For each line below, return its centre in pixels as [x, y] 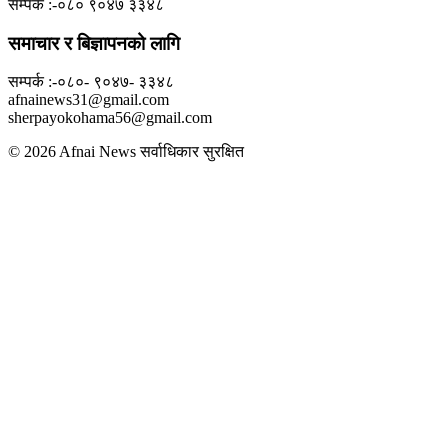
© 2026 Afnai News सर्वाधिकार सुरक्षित [126, 152]
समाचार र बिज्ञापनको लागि [94, 43]
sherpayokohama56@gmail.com [110, 118]
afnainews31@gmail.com [88, 100]
